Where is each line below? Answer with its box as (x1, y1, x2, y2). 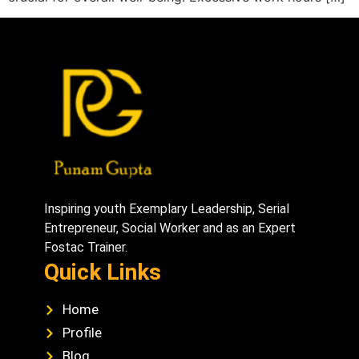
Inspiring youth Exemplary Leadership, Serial (44, 201, 289, 217)
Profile (62, 325, 102, 341)
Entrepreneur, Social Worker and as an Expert (44, 220, 296, 236)
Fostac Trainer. (44, 240, 127, 256)
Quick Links (44, 259, 161, 286)
